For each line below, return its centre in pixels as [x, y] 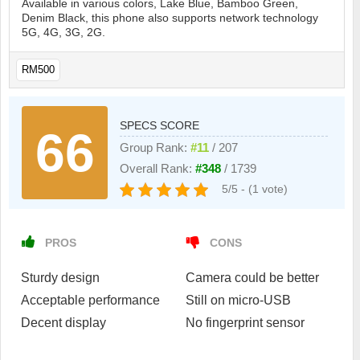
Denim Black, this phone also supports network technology [170, 18]
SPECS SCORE [160, 126]
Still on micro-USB [238, 301]
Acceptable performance [90, 301]
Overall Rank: [158, 169]
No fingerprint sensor [245, 323]
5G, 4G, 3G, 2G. [63, 33]
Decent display [63, 323]
